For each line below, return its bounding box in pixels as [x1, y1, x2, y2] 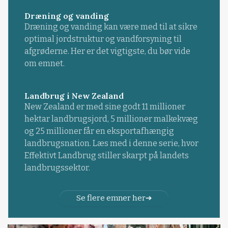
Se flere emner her [76, 193, 146, 203]
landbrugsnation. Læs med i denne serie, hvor [24, 138, 198, 148]
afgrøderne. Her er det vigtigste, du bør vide [24, 46, 190, 56]
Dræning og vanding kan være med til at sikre [24, 21, 197, 32]
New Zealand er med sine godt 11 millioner [24, 101, 185, 111]
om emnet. [24, 58, 65, 68]
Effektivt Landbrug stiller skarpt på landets [24, 150, 189, 160]
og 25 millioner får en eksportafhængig [24, 126, 174, 136]
